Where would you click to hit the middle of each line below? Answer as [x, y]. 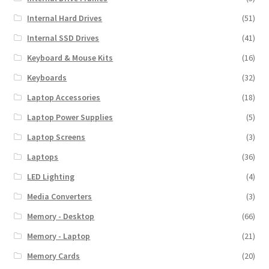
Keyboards [47, 77]
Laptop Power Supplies [70, 117]
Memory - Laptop [59, 236]
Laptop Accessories [64, 97]
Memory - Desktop [61, 216]
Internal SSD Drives [63, 38]
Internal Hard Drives [65, 18]
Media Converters [60, 196]
